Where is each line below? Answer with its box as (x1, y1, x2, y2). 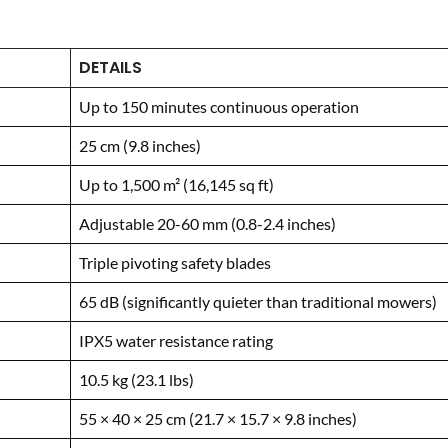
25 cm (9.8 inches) (79, 136, 201, 155)
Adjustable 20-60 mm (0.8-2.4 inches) (79, 214, 336, 233)
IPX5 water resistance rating (79, 331, 273, 350)
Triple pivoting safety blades (79, 253, 271, 272)
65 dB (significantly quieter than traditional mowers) (79, 292, 437, 311)
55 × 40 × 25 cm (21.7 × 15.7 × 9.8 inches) (79, 409, 357, 428)
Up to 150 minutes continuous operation (79, 97, 359, 116)
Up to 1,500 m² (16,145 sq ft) (79, 175, 274, 194)
